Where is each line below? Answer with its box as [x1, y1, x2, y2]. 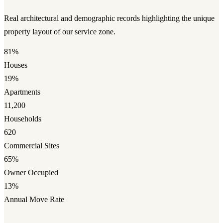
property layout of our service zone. [4, 27, 115, 36]
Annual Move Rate [4, 195, 64, 204]
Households [4, 114, 41, 123]
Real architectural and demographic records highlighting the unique [4, 13, 215, 22]
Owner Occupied [4, 168, 58, 177]
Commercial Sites [4, 141, 59, 150]
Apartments [4, 88, 40, 97]
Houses [4, 61, 27, 70]
